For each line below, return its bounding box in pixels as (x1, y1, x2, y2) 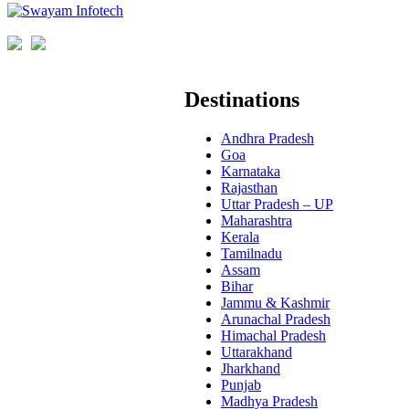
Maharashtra (221, 213, 292, 229)
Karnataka (221, 163, 280, 180)
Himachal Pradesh (221, 328, 326, 344)
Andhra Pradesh (221, 131, 314, 147)
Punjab (221, 377, 261, 393)
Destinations (184, 88, 299, 112)
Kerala (221, 229, 259, 246)
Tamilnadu (221, 246, 282, 262)
